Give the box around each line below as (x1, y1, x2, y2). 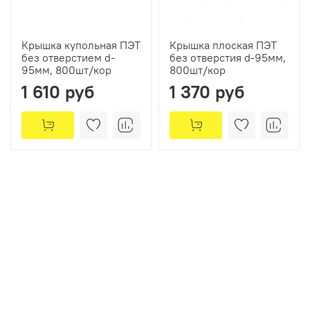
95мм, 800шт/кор (21, 62, 111, 77)
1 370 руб (170, 80, 244, 103)
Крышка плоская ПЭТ (170, 37, 277, 52)
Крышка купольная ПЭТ (21, 37, 140, 52)
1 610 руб (21, 80, 94, 103)
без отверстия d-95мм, (170, 50, 286, 64)
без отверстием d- (21, 50, 115, 64)
